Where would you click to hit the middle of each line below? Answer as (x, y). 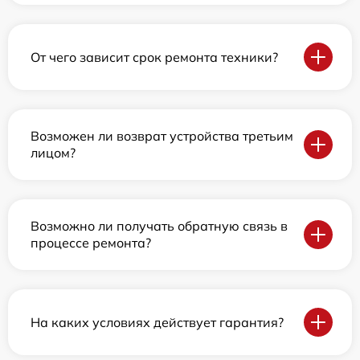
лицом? (53, 153)
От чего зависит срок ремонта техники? (154, 57)
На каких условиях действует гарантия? (157, 322)
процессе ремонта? (91, 243)
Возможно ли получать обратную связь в (159, 226)
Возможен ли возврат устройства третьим (162, 136)
